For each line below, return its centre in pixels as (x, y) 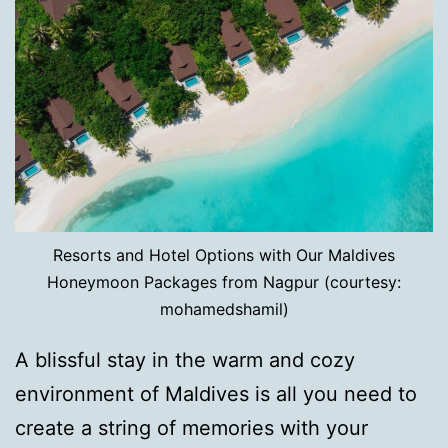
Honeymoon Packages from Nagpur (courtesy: (224, 281)
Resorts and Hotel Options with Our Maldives (224, 254)
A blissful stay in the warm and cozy (185, 359)
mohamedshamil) (224, 308)
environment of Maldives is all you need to (216, 393)
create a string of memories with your (191, 427)
